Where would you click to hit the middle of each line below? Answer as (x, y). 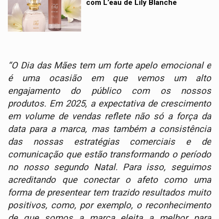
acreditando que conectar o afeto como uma (109, 180)
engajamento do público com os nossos (109, 91)
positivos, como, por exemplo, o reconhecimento (109, 206)
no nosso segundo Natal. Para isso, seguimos (109, 167)
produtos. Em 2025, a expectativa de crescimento (109, 104)
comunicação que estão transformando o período (109, 155)
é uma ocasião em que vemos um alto (109, 78)
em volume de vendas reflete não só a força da (109, 117)
